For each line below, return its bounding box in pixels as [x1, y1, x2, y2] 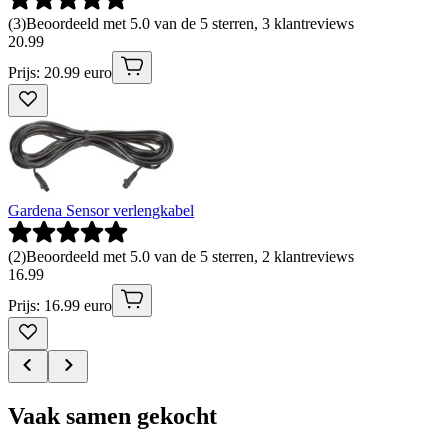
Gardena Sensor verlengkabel [8, 202, 194, 220]
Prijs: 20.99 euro [8, 64, 112, 82]
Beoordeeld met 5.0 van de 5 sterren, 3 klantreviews [26, 15, 354, 33]
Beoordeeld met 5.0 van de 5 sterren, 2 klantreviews [26, 248, 354, 266]
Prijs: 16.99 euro [8, 297, 112, 315]
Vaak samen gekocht [8, 402, 217, 429]
